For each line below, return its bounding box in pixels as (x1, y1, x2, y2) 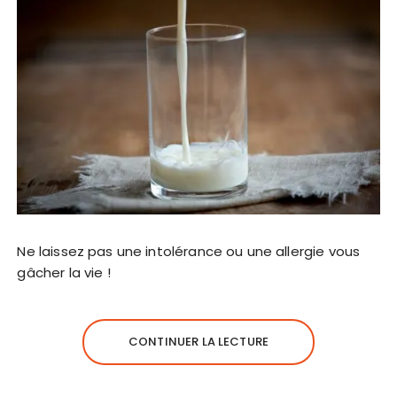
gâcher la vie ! (17, 263, 111, 283)
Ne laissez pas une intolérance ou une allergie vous (17, 242, 361, 261)
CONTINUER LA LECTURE (128, 333, 269, 351)
